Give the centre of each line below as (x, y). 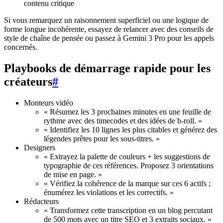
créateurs (28, 82)
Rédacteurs (41, 201)
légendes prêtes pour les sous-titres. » (102, 138)
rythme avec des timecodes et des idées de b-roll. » (123, 120)
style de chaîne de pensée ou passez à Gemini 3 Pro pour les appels (109, 38)
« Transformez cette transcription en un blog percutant (128, 210)
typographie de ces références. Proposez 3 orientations (129, 165)
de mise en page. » (73, 174)
